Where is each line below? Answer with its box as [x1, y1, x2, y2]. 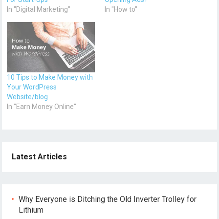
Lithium [19, 205, 44, 215]
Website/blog [7, 92, 48, 101]
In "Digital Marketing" [7, 5, 71, 14]
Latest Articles [12, 152, 67, 161]
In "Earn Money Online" [7, 102, 77, 110]
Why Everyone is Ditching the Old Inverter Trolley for [19, 194, 197, 204]
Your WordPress [7, 83, 57, 91]
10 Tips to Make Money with [7, 73, 93, 81]
